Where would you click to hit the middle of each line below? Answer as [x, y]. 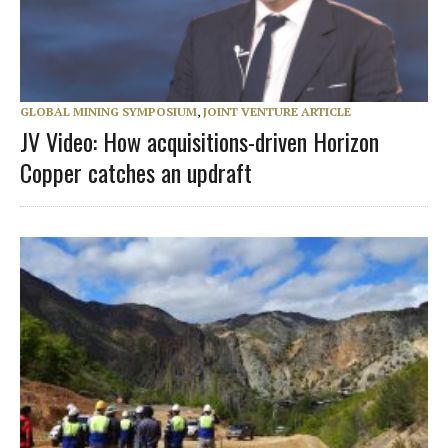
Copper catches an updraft [136, 171]
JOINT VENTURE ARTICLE [277, 111]
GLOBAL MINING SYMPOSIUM [108, 111]
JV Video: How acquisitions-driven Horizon [199, 140]
